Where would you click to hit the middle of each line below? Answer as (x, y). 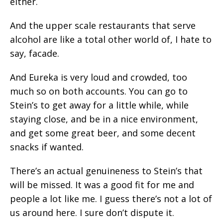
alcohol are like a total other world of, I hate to (111, 39)
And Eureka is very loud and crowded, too (99, 77)
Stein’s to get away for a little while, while (99, 105)
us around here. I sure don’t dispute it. (92, 212)
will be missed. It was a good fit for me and (102, 184)
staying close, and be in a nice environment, (104, 119)
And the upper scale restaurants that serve (103, 25)
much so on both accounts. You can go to (99, 91)
